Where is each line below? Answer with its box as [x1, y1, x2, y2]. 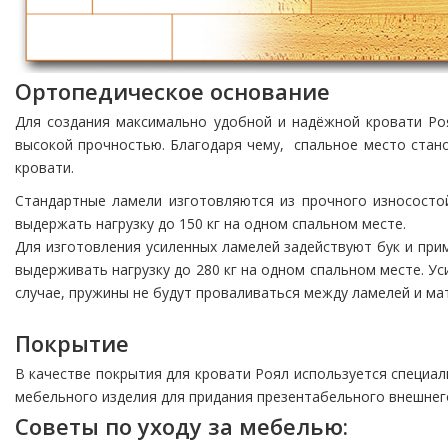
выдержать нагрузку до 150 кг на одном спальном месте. [15, 214, 410, 234]
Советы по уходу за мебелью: [15, 411, 348, 442]
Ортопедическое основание [15, 76, 330, 107]
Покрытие [15, 328, 129, 359]
